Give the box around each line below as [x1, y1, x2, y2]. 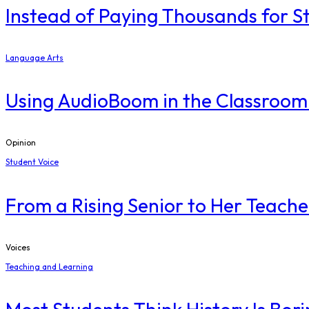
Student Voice [6, 157, 59, 168]
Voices [6, 241, 30, 252]
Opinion [6, 137, 36, 148]
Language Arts [6, 52, 63, 63]
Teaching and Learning [6, 261, 93, 272]
